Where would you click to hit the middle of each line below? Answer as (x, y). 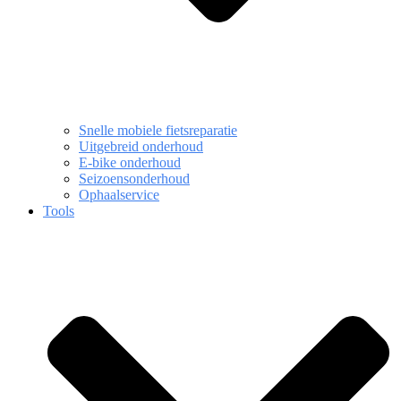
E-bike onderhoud (130, 162)
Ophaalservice (119, 195)
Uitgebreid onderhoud (141, 146)
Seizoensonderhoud (134, 179)
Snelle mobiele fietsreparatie (158, 130)
